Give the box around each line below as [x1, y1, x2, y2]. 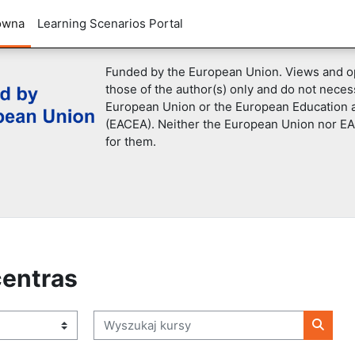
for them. [105, 134, 156, 149]
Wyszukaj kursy [93, 311, 180, 326]
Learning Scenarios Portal [37, 16, 183, 31]
